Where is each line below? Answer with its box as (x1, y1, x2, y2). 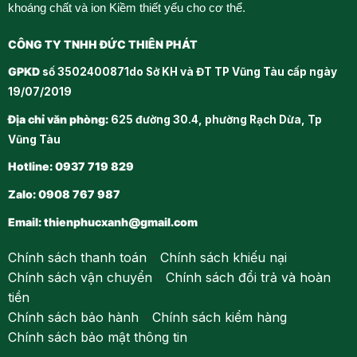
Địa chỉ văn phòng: (7, 112, 108, 126)
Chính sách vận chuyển (7, 269, 152, 286)
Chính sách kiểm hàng (151, 309, 287, 326)
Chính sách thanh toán (7, 249, 147, 266)
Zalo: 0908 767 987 (7, 188, 120, 202)
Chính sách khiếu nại (159, 249, 287, 266)
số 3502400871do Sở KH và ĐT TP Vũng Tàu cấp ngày (39, 65, 337, 79)
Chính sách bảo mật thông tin (7, 329, 187, 346)
